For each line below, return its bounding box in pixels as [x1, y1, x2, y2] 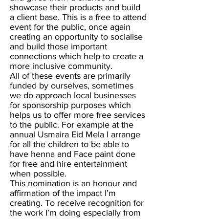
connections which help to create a [10, 51, 143, 61]
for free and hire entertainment [10, 159, 127, 169]
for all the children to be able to [10, 139, 129, 149]
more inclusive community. [10, 61, 112, 71]
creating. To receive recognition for [10, 198, 144, 208]
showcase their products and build [10, 2, 140, 12]
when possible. [10, 169, 66, 178]
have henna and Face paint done [10, 149, 135, 159]
